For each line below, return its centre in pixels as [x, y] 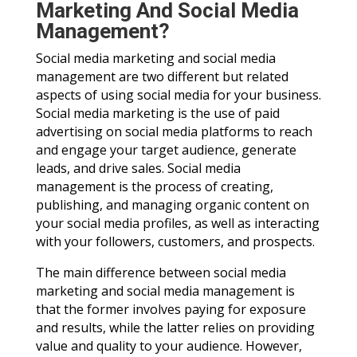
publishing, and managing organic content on [172, 205]
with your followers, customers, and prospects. [175, 242]
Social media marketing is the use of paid [157, 114]
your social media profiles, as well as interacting [177, 224]
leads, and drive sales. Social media [138, 169]
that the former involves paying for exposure [171, 310]
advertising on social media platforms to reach [174, 132]
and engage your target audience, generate [166, 150]
